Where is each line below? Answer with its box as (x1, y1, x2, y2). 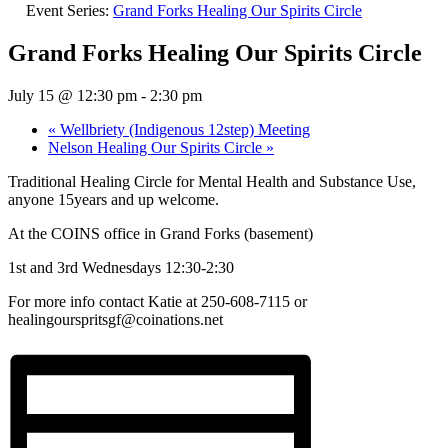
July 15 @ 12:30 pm (8, 87, 137, 105)
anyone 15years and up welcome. (8, 191, 219, 209)
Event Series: (26, 2, 113, 20)
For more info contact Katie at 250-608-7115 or (8, 293, 307, 311)
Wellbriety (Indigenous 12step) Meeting (56, 121, 310, 139)
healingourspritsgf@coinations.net (8, 311, 223, 329)
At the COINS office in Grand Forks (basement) (8, 225, 313, 243)
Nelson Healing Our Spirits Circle (48, 139, 266, 157)
